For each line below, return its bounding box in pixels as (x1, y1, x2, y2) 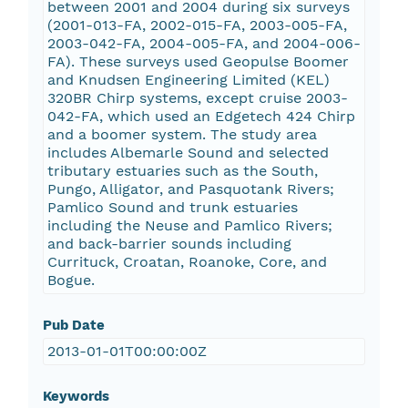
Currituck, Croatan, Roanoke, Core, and (46, 253, 327, 271)
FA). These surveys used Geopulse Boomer (46, 53, 349, 71)
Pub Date (42, 317, 105, 334)
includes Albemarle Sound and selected (46, 144, 329, 162)
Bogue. (46, 271, 95, 290)
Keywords (42, 388, 109, 405)
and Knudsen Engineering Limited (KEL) (46, 71, 330, 89)
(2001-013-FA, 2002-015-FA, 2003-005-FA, (46, 16, 347, 35)
